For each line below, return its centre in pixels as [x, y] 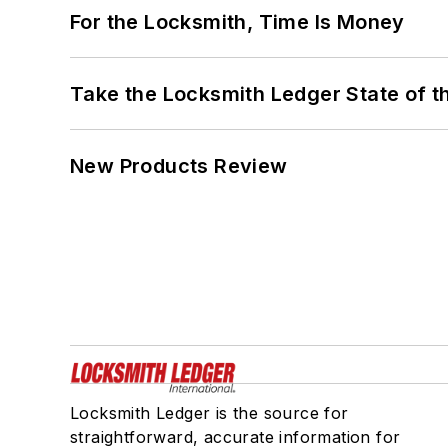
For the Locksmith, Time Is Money [237, 22]
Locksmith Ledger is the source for [209, 413]
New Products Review [179, 166]
